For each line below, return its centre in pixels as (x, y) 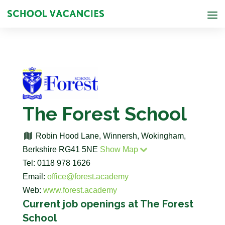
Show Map (119, 149)
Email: (35, 177)
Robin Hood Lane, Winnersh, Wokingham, (110, 136)
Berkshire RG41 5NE (61, 149)
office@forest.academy (88, 177)
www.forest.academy (80, 190)
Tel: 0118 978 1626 (56, 163)
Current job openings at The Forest (108, 204)
